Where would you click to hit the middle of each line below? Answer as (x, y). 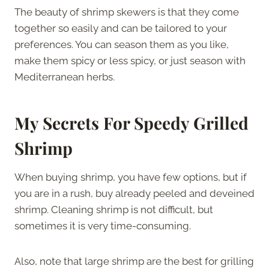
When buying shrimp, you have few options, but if (131, 177)
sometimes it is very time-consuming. (104, 225)
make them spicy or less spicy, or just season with (130, 60)
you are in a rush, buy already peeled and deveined (134, 193)
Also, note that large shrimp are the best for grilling (134, 261)
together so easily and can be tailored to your (121, 28)
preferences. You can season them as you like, (122, 44)
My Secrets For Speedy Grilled (131, 122)
